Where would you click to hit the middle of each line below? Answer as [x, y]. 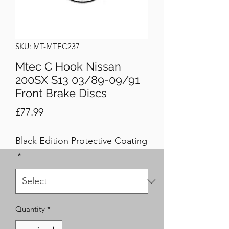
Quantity [30, 209]
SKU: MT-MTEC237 [48, 46]
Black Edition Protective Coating [81, 141]
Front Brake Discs [61, 93]
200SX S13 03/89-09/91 [77, 80]
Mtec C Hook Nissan [68, 66]
